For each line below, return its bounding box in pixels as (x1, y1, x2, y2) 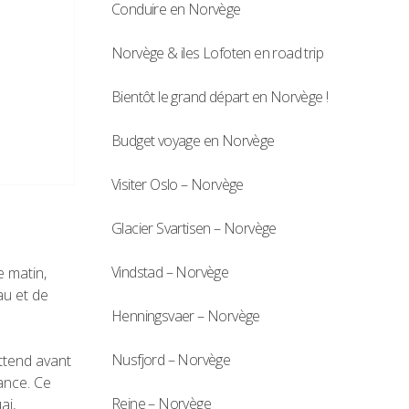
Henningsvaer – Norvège (111, 306, 260, 327)
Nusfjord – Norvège (111, 350, 231, 371)
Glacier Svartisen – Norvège (111, 218, 277, 239)
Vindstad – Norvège (111, 262, 229, 283)
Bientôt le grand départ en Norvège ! (111, 87, 329, 108)
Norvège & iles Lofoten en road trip (111, 43, 323, 64)
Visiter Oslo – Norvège (111, 174, 244, 195)
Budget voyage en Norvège (111, 131, 275, 152)
